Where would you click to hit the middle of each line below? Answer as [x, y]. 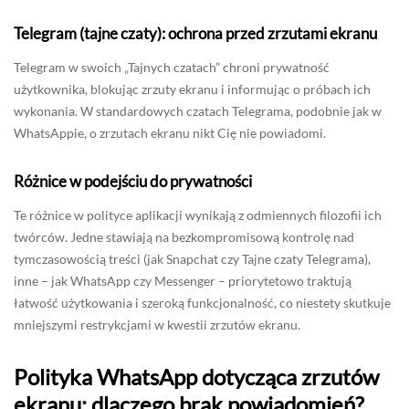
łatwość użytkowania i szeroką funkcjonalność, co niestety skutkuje [202, 303]
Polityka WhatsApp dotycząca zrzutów [196, 377]
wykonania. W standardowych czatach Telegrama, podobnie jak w [198, 111]
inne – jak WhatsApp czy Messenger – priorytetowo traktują [183, 281]
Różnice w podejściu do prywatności [133, 182]
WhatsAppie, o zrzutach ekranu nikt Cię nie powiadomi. [170, 133]
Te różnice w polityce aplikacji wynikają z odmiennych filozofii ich [198, 215]
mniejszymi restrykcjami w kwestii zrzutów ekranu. [157, 325]
